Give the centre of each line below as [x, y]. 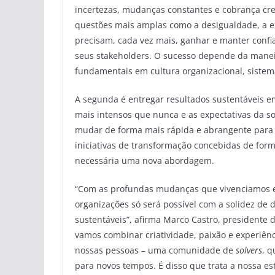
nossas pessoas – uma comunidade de [155, 250]
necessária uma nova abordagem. [145, 161]
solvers [249, 250]
